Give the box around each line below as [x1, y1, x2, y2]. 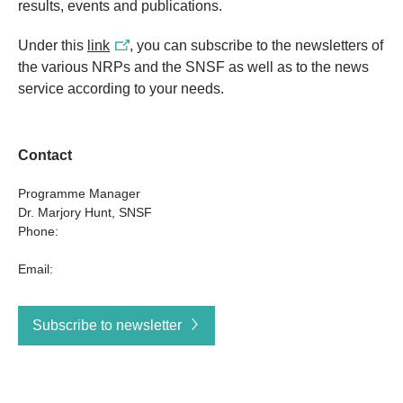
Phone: [18, 224, 58, 238]
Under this [18, 38, 87, 53]
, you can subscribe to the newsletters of [130, 38, 383, 53]
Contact [18, 148, 72, 163]
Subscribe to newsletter [32, 318, 182, 333]
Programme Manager [18, 186, 140, 201]
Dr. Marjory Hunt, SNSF [18, 205, 152, 219]
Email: [18, 262, 53, 276]
